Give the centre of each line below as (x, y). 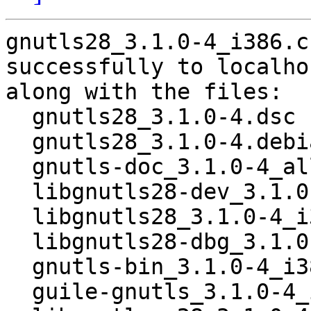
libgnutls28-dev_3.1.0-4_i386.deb (19, 192)
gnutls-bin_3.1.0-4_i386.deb (19, 267)
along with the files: (144, 92)
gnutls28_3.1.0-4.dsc (19, 117)
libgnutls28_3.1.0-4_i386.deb (19, 217)
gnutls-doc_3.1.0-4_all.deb (19, 167)
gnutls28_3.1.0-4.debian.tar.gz (19, 142)
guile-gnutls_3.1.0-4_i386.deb (19, 292)
